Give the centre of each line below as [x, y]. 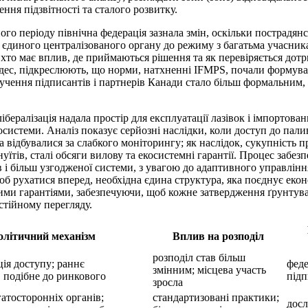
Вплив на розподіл [218, 236]
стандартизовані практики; [216, 298]
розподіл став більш [199, 258]
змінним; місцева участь [209, 270]
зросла [168, 283]
